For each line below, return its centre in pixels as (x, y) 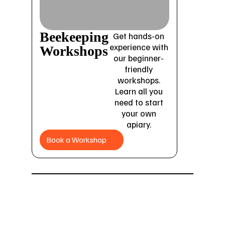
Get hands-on (139, 36)
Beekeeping (74, 37)
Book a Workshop (76, 140)
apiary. (139, 124)
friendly (139, 69)
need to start (139, 102)
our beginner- (139, 58)
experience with (139, 47)
